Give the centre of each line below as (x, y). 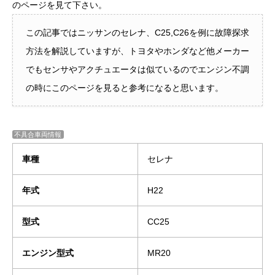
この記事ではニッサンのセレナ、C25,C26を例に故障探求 (137, 32)
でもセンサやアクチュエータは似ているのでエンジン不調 (137, 69)
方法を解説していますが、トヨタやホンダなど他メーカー (137, 51)
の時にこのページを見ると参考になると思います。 (125, 87)
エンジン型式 (48, 253)
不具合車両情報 (38, 134)
